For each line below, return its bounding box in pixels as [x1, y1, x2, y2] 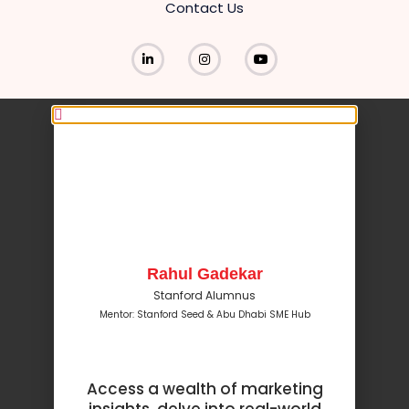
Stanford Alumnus [153, 287, 256, 303]
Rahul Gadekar [146, 264, 263, 283]
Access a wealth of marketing [86, 377, 323, 400]
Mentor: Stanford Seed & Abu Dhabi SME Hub [99, 307, 310, 321]
